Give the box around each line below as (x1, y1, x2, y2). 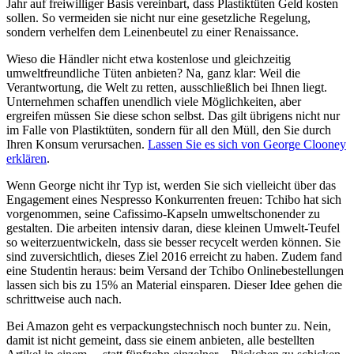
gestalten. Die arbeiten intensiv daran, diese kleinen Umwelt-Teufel (6, 221, 340, 235)
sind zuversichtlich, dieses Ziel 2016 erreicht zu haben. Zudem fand (6, 250, 342, 264)
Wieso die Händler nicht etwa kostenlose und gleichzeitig (6, 52, 291, 66)
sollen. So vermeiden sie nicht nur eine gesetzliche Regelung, (6, 11, 311, 25)
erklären (6, 152, 47, 166)
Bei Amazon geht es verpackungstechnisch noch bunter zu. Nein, (6, 319, 331, 333)
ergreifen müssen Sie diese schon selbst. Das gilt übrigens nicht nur (6, 109, 340, 123)
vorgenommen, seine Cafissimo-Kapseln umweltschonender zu (6, 207, 320, 221)
